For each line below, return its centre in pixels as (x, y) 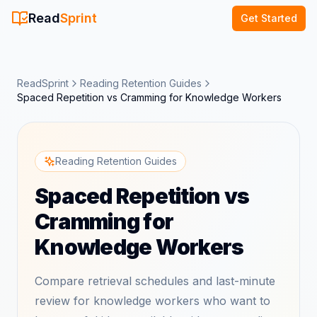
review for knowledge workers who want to (152, 301)
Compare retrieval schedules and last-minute (155, 281)
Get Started (269, 18)
